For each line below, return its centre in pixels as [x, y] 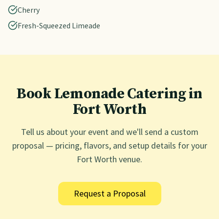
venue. [130, 159]
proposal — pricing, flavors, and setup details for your [109, 145]
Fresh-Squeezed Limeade [59, 25]
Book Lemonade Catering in [109, 94]
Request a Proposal [109, 193]
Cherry [29, 10]
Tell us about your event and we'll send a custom [109, 132]
